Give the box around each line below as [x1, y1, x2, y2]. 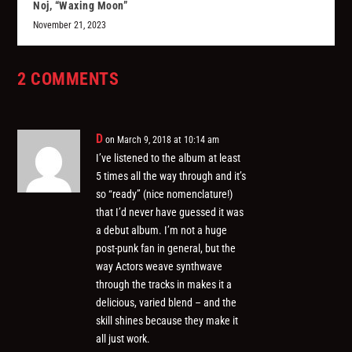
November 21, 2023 [33, 20, 107, 31]
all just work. [96, 332, 151, 346]
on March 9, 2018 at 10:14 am [105, 134, 220, 146]
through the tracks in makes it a [96, 278, 233, 291]
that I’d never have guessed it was [96, 206, 244, 219]
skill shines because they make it [96, 314, 239, 328]
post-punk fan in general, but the [96, 242, 236, 255]
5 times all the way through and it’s [96, 170, 247, 183]
